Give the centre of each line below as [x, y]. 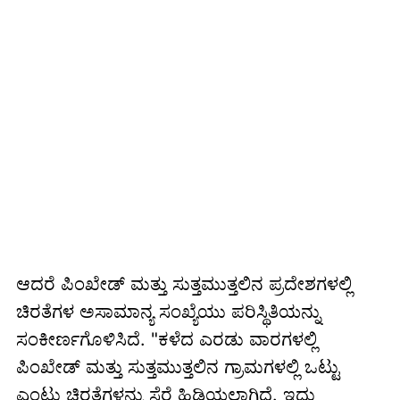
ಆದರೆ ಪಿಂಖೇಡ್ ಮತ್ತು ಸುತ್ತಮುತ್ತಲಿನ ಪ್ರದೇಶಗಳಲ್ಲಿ [183, 283]
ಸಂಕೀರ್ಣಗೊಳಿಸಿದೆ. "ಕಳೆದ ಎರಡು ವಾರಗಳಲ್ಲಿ [166, 339]
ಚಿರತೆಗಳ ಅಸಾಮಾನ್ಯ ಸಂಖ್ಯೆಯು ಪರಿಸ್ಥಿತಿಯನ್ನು [168, 311]
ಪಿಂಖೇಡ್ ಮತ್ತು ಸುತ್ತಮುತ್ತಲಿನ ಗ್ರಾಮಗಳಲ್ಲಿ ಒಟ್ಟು [177, 367]
